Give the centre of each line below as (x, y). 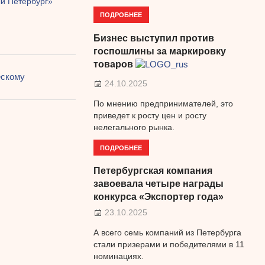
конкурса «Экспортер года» (158, 197)
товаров (113, 64)
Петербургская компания (153, 171)
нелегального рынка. (134, 127)
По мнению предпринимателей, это (163, 103)
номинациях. (118, 256)
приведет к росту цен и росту (150, 115)
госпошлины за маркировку (159, 51)
